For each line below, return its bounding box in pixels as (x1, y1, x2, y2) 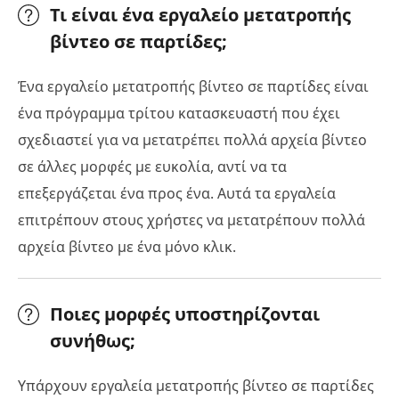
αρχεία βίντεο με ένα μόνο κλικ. (18, 237, 236, 257)
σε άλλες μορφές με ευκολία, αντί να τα (18, 157, 287, 177)
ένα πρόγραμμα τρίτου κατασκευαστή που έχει (18, 103, 340, 124)
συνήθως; (50, 329, 135, 354)
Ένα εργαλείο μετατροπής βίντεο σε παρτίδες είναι (18, 77, 369, 97)
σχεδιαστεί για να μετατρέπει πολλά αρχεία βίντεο (18, 130, 367, 151)
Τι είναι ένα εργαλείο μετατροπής (50, 3, 351, 28)
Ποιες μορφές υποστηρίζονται (50, 302, 320, 327)
